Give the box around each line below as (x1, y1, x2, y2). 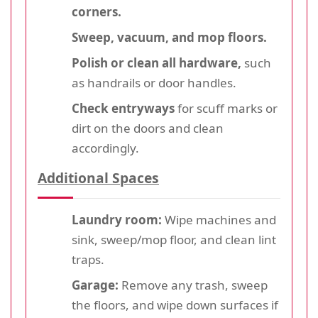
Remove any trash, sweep (119, 276, 268, 293)
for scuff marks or (175, 99, 278, 116)
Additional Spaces (38, 168, 159, 187)
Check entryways (72, 99, 175, 116)
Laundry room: (72, 211, 162, 228)
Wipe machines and (162, 211, 276, 228)
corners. (72, 3, 121, 20)
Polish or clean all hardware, (72, 54, 241, 71)
